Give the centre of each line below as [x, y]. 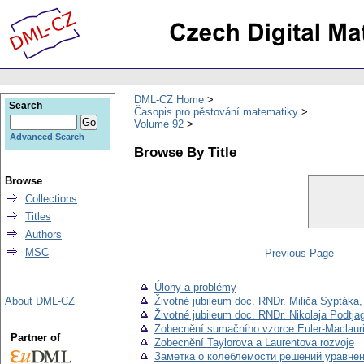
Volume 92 [159, 123]
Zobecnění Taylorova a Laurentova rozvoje [254, 343]
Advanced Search [47, 136]
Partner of [35, 338]
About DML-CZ [40, 301]
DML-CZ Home [169, 99]
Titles [38, 217]
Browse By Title [185, 152]
